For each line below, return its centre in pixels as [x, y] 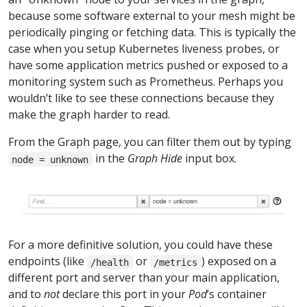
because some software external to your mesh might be [152, 16]
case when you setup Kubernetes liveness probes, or [144, 49]
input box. [209, 159]
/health [110, 262]
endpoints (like [48, 261]
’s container [237, 294]
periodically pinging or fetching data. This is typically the [152, 33]
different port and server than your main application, [144, 278]
